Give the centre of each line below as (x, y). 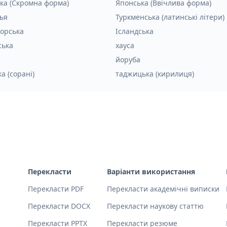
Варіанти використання (151, 172)
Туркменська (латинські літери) (170, 17)
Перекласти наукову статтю (155, 206)
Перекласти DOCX (59, 206)
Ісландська (135, 31)
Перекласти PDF (56, 189)
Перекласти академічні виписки (163, 189)
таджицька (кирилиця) (155, 74)
